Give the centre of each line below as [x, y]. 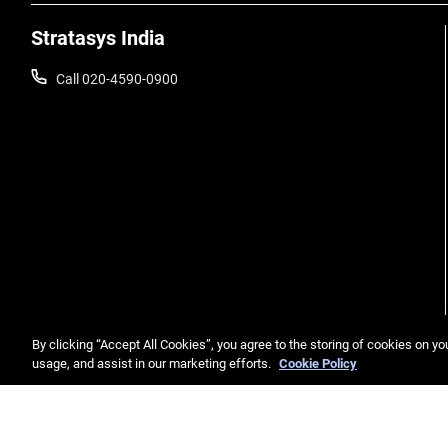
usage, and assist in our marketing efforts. [153, 363]
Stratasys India [98, 38]
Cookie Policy [318, 363]
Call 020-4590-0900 [117, 79]
